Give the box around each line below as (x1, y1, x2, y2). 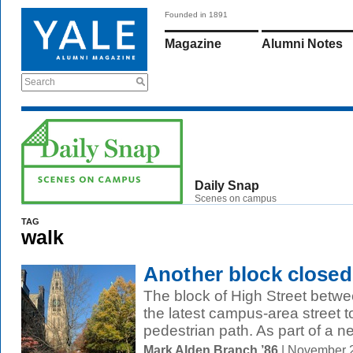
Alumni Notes (262, 37, 343, 50)
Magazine (165, 37, 221, 50)
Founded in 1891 (165, 10, 228, 19)
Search (24, 76, 55, 87)
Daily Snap (195, 179, 259, 192)
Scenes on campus (195, 193, 277, 204)
